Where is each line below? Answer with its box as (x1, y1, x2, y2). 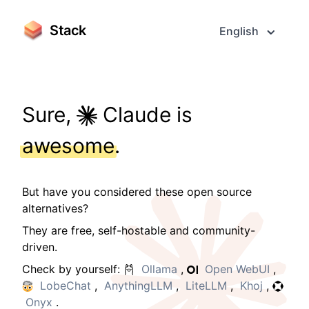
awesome (22, 133, 114, 158)
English (219, 24, 259, 38)
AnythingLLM (104, 279, 172, 292)
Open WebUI (205, 262, 270, 276)
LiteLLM (186, 279, 227, 292)
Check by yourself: (22, 262, 123, 276)
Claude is (97, 102, 192, 127)
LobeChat (40, 279, 91, 292)
